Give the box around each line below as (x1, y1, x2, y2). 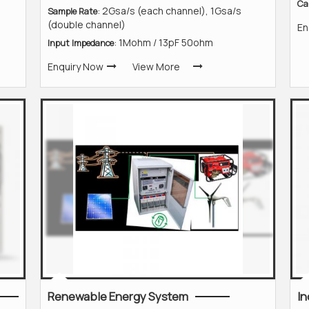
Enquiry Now (48, 60, 103, 73)
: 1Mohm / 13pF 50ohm (114, 36, 213, 49)
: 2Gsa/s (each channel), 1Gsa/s (97, 4, 241, 17)
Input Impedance (48, 37, 114, 49)
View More (132, 60, 180, 73)
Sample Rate (48, 6, 97, 17)
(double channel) (48, 18, 126, 31)
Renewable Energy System (48, 288, 188, 304)
